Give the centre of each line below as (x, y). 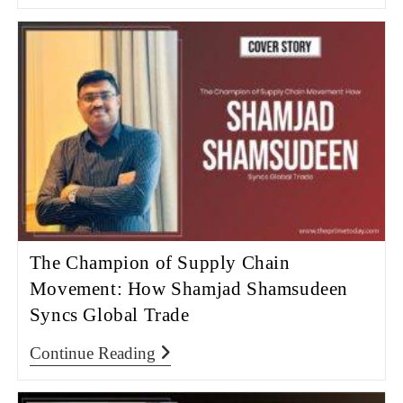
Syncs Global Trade (109, 315)
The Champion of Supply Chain (160, 263)
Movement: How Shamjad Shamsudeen (188, 289)
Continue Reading (92, 354)
